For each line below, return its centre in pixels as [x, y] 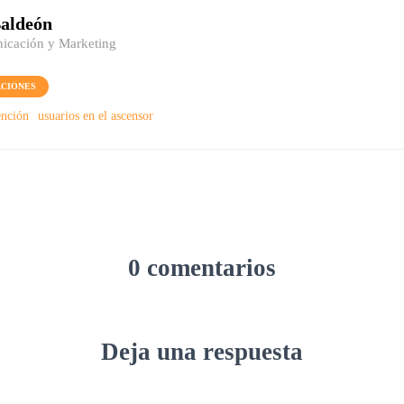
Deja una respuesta [202, 352]
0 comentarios [202, 268]
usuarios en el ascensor [96, 116]
